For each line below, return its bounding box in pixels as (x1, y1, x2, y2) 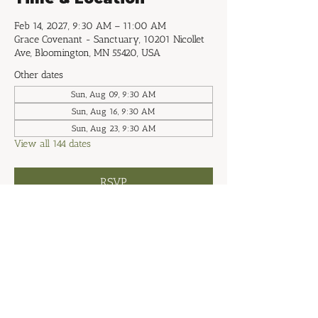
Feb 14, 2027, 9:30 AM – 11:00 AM (14, 20, 166, 32)
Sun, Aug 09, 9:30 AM (71, 89, 156, 99)
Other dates (14, 69, 63, 81)
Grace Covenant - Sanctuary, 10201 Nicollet (14, 33, 204, 45)
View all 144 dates (14, 138, 91, 150)
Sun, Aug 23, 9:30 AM (71, 124, 156, 133)
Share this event (14, 263, 146, 280)
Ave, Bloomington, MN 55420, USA (14, 47, 160, 59)
